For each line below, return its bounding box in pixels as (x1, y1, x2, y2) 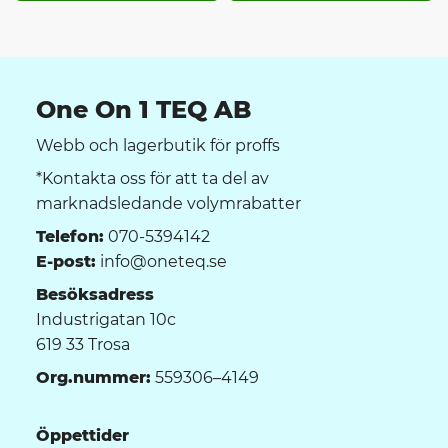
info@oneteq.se (96, 251, 227, 271)
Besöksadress (36, 284, 154, 304)
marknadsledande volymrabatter (36, 193, 301, 213)
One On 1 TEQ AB (36, 94, 251, 124)
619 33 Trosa (36, 334, 130, 354)
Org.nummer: (36, 367, 151, 387)
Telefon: (36, 226, 104, 246)
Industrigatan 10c (36, 309, 176, 329)
